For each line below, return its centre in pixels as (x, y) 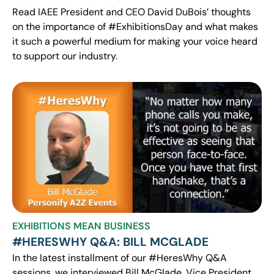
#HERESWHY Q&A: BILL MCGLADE (110, 242)
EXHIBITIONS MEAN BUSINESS (81, 226)
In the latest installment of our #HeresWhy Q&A (120, 257)
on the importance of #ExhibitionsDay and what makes (135, 27)
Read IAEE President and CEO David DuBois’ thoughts (131, 12)
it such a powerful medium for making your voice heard (135, 42)
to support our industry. (65, 56)
